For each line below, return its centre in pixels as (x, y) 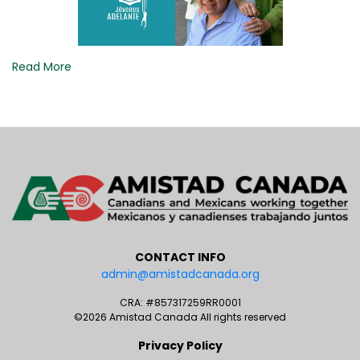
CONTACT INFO (180, 257)
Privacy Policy (180, 345)
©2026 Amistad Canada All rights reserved (180, 317)
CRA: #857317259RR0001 (180, 302)
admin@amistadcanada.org (180, 274)
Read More (42, 67)
